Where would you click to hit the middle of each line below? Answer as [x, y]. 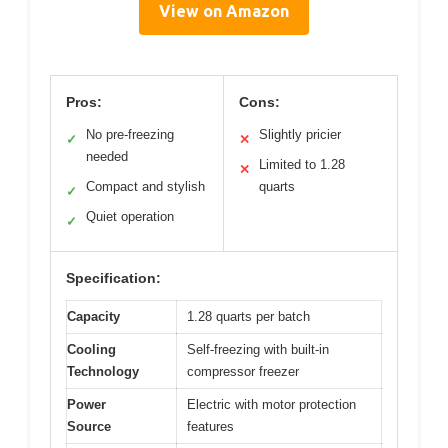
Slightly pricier [300, 135]
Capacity [93, 317]
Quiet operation [130, 217]
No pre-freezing [130, 135]
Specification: [113, 278]
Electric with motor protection [271, 405]
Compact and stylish [145, 187]
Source [89, 427]
